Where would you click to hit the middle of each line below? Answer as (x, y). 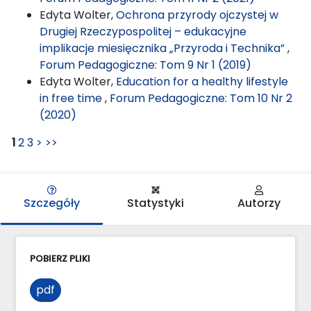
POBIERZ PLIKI (60, 258)
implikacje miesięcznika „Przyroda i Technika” (163, 48)
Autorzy (259, 203)
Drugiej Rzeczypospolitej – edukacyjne (143, 31)
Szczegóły (52, 203)
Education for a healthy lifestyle (202, 81)
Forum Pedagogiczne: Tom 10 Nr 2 (201, 98)
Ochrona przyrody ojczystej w (197, 15)
